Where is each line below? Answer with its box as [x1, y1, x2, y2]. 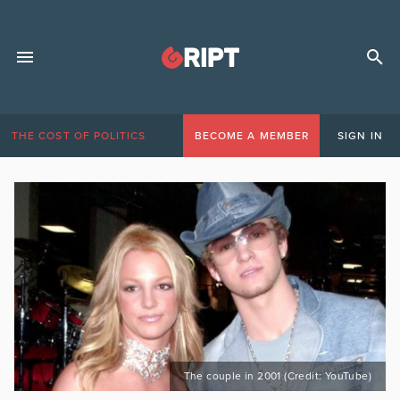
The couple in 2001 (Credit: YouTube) [183, 370, 371, 382]
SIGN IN [337, 129, 383, 142]
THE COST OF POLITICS [12, 129, 146, 142]
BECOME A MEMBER [194, 129, 309, 142]
